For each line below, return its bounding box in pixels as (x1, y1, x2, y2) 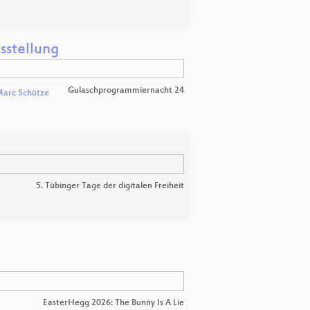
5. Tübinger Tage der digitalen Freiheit (36, 181, 184, 191)
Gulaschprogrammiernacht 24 (68, 86, 184, 95)
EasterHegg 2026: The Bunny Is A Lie (43, 298, 184, 308)
